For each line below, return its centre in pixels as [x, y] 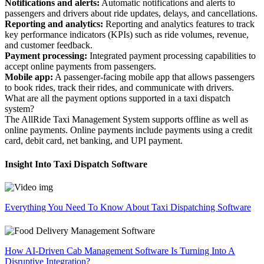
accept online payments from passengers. [80, 67]
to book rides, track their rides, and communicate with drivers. [119, 88]
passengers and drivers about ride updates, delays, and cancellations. [131, 14]
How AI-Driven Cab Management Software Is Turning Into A [120, 250]
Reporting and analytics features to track [179, 24]
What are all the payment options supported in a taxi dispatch [118, 98]
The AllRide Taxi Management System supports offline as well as [126, 120]
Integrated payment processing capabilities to [171, 56]
